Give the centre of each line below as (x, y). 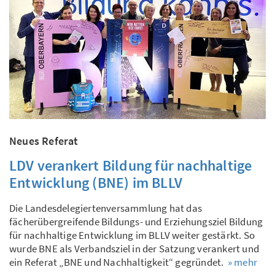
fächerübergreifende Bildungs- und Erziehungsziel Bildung (136, 222)
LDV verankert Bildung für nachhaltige (131, 166)
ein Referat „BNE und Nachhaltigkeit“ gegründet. (118, 262)
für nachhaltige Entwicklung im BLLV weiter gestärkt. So (132, 235)
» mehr (242, 262)
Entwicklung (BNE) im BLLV (96, 183)
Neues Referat (44, 141)
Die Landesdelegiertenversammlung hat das (106, 208)
